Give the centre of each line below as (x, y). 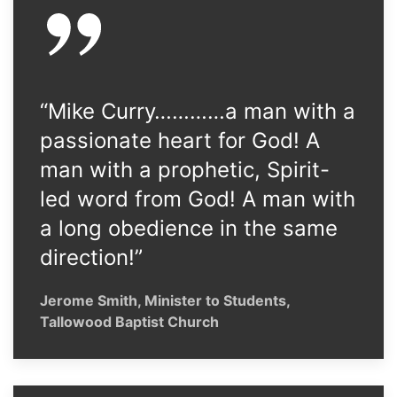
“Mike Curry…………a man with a (198, 111)
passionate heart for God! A (180, 140)
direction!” (91, 257)
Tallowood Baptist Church (129, 322)
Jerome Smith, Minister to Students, (165, 300)
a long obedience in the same (189, 228)
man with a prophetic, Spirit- (185, 170)
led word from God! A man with (198, 199)
